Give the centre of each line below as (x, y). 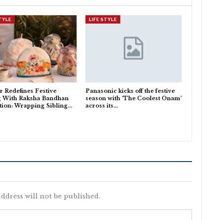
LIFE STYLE (103, 19)
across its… (101, 106)
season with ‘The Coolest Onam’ (133, 98)
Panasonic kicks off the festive (130, 91)
